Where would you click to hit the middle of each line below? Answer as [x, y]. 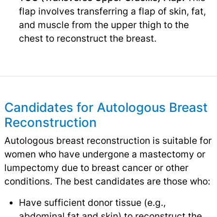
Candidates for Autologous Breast [106, 107]
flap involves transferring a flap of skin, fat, [112, 11]
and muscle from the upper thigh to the [104, 24]
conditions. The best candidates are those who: [107, 181]
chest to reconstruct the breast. [87, 38]
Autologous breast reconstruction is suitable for [108, 140]
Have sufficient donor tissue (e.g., [92, 202]
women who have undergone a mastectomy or [105, 154]
